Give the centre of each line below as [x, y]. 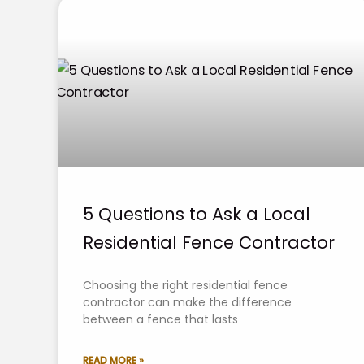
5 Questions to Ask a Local [197, 214]
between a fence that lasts [160, 319]
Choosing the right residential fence [185, 285]
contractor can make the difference [187, 302]
